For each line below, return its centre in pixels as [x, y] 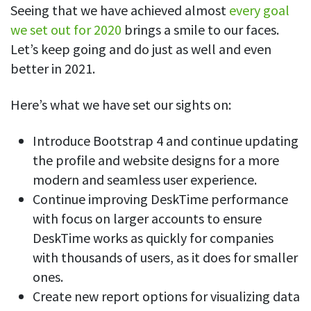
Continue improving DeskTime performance [160, 199]
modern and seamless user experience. [145, 180]
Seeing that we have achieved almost [120, 10]
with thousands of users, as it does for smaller [165, 258]
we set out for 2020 [66, 30]
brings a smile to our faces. [200, 30]
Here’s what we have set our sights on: [121, 105]
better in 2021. [54, 69]
